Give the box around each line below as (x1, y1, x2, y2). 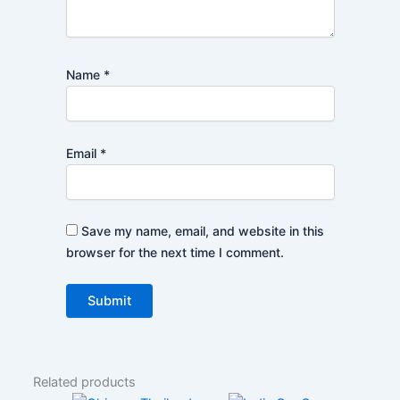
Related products (33, 374, 137, 391)
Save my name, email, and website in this (80, 222, 324, 238)
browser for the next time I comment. (65, 244, 284, 260)
